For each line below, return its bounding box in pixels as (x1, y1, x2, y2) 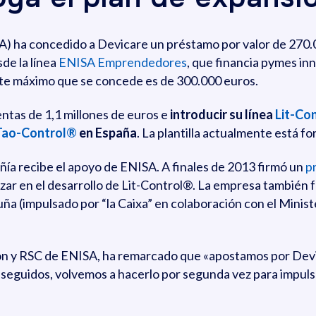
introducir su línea (170, 107, 275, 122)
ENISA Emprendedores (59, 54, 187, 70)
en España (77, 125, 137, 140)
